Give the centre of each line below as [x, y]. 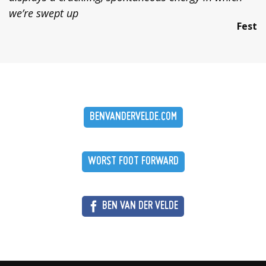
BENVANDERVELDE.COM [133, 118]
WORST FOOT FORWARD [133, 162]
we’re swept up [44, 13]
